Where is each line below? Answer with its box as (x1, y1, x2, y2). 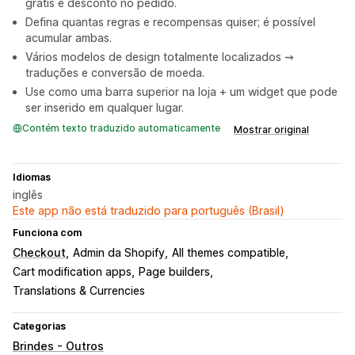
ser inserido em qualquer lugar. (25, 101, 184, 115)
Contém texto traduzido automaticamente (22, 122, 220, 135)
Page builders (139, 265, 210, 279)
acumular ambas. (25, 31, 112, 45)
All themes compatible (172, 246, 285, 260)
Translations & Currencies (13, 284, 145, 298)
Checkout (13, 246, 66, 260)
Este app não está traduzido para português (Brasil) (13, 204, 284, 218)
